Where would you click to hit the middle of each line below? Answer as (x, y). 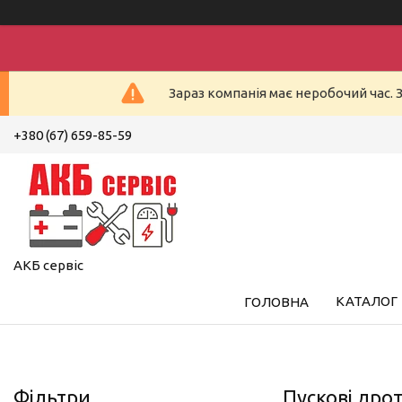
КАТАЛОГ (366, 301)
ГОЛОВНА (276, 301)
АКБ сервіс (48, 265)
